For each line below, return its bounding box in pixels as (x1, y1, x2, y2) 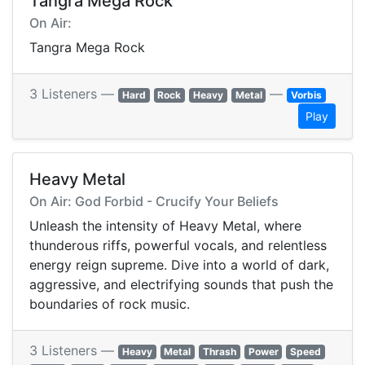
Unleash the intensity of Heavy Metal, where (29, 218, 301, 235)
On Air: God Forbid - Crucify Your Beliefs (29, 193, 279, 210)
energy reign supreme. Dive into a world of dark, (29, 257, 329, 274)
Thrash (202, 345, 236, 358)
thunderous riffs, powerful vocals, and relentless (29, 237, 327, 254)
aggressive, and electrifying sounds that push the (29, 276, 333, 293)
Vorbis (291, 89, 323, 102)
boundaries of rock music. (29, 296, 190, 313)
